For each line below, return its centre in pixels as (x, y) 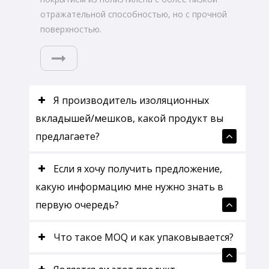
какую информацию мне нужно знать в (130, 186)
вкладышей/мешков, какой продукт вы (130, 118)
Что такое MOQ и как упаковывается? (144, 237)
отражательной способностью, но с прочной (134, 14)
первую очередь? (77, 204)
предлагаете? (68, 136)
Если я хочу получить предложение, (138, 168)
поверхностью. (71, 29)
